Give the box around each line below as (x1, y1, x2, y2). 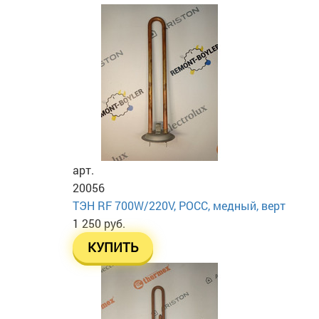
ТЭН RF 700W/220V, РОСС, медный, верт (73, 197, 286, 213)
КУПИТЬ (88, 239, 138, 256)
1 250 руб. (73, 215, 125, 231)
